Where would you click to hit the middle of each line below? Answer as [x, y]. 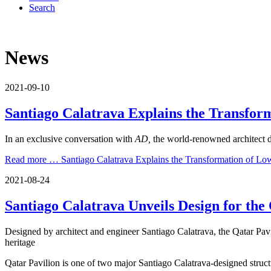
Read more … [32, 159]
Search [42, 8]
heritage [20, 242]
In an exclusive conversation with [70, 139]
